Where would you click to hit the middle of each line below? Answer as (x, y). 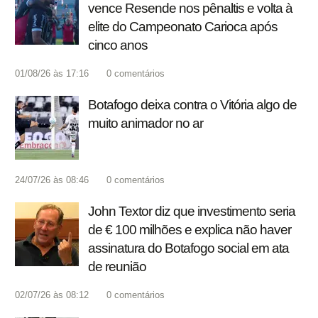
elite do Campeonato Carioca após (183, 27)
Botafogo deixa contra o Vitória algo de (192, 105)
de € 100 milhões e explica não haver (190, 230)
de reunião (117, 267)
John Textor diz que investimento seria (192, 212)
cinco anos (118, 45)
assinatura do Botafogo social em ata (188, 248)
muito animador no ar (146, 124)
